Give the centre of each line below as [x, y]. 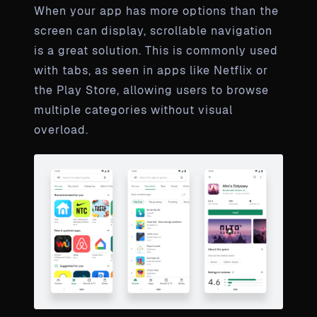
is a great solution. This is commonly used [156, 50]
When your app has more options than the [156, 11]
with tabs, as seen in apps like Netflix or [151, 70]
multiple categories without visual [133, 110]
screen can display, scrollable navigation [153, 30]
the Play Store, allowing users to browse [151, 90]
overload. [61, 129]
